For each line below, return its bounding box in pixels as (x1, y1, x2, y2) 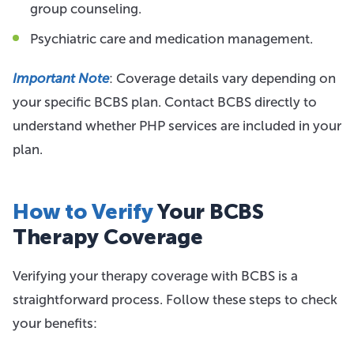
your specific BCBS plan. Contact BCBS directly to (13, 94, 317, 110)
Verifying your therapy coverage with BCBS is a (13, 268, 298, 284)
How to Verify (13, 199, 153, 224)
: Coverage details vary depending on (109, 70, 336, 86)
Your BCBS (153, 199, 264, 224)
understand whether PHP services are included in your (13, 118, 341, 134)
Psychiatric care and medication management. (30, 31, 313, 47)
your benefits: (13, 315, 97, 331)
